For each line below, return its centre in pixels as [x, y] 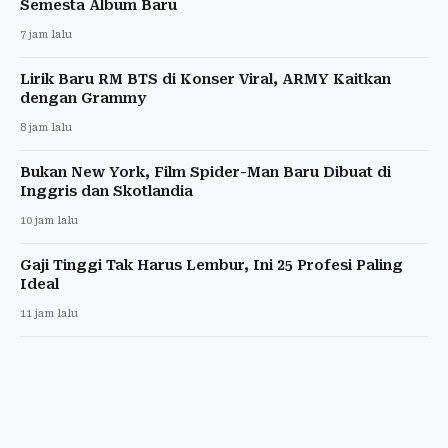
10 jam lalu [49, 220]
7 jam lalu [46, 34]
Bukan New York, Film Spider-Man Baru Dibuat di [205, 172]
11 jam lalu [49, 313]
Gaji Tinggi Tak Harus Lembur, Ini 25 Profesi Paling [211, 265]
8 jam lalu [46, 127]
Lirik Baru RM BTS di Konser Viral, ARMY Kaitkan [205, 79]
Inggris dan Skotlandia [106, 191]
